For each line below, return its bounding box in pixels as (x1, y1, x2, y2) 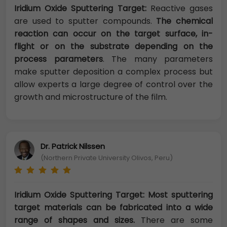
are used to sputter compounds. (14, 15, 157, 27)
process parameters (14, 53, 103, 65)
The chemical (156, 15, 213, 27)
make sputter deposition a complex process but (14, 66, 213, 78)
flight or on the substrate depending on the (14, 41, 213, 52)
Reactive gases (150, 3, 213, 14)
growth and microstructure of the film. (14, 91, 167, 103)
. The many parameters (102, 53, 213, 65)
